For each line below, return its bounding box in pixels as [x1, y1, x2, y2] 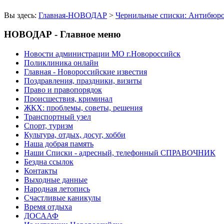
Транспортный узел [24, 112, 91, 121]
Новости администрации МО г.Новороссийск [24, 49, 180, 58]
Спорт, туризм [24, 121, 73, 130]
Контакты [24, 166, 57, 175]
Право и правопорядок [24, 85, 102, 94]
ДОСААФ [24, 211, 58, 220]
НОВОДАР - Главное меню [4, 29, 121, 40]
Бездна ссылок [24, 157, 73, 166]
